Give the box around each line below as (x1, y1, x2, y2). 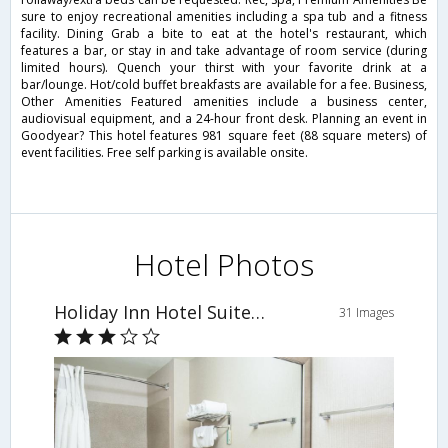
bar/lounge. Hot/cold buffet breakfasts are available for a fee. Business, (21, 76, 427, 94)
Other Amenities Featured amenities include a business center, (21, 93, 427, 111)
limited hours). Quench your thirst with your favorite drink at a (21, 59, 427, 77)
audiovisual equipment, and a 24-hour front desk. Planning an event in (21, 110, 427, 128)
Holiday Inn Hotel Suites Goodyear (250, 300, 265, 325)
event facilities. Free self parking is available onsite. (21, 144, 308, 162)
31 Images (339, 304, 395, 322)
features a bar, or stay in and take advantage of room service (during (21, 42, 427, 60)
